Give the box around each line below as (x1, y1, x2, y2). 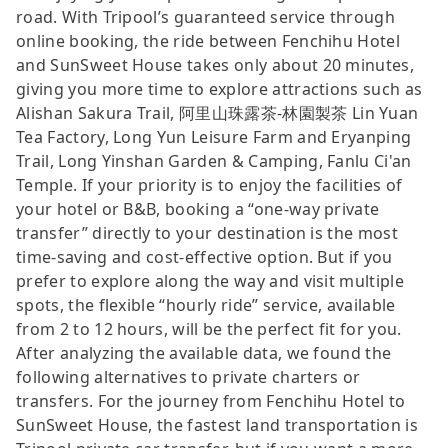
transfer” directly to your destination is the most (16, 221, 399, 244)
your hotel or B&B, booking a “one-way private (16, 197, 380, 220)
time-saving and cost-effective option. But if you (16, 245, 393, 268)
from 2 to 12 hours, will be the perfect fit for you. (16, 317, 402, 340)
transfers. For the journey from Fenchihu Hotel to (16, 389, 406, 412)
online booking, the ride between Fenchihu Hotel (16, 29, 401, 52)
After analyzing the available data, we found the (16, 341, 392, 364)
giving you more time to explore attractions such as (16, 77, 423, 100)
